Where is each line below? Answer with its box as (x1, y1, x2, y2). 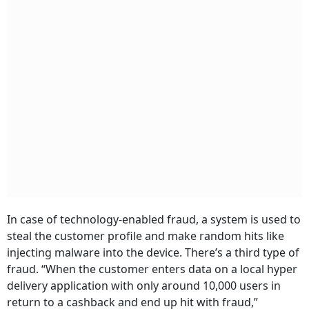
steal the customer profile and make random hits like (7, 228, 284, 244)
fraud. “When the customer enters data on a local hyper (7, 261, 297, 277)
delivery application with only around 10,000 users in (7, 278, 281, 294)
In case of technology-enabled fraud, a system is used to (7, 212, 301, 228)
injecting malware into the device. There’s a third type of (7, 245, 299, 261)
